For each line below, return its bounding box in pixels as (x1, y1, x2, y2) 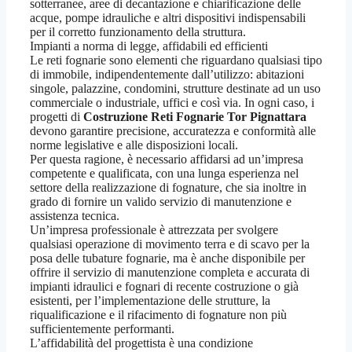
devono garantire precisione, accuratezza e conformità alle (30, 124, 316, 138)
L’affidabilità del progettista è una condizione (30, 336, 253, 350)
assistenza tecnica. (30, 209, 119, 223)
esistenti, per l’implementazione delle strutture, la (30, 294, 270, 308)
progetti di (30, 110, 83, 124)
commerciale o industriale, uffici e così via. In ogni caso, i (30, 96, 314, 110)
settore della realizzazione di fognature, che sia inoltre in (30, 181, 306, 195)
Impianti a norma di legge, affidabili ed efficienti (30, 39, 268, 53)
